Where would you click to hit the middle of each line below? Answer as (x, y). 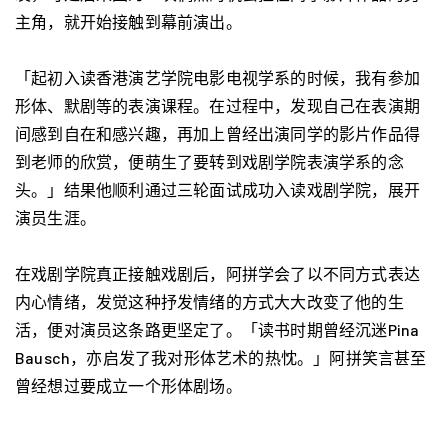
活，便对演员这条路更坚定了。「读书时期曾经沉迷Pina (217, 329)
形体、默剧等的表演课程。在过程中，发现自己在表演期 (218, 105)
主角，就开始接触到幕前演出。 (128, 21)
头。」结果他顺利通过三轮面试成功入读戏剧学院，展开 (218, 189)
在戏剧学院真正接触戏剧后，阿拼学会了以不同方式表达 (218, 273)
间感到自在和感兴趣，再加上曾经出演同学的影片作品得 (218, 133)
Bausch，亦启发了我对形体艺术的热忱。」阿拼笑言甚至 (221, 357)
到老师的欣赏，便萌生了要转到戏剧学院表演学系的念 (209, 161)
